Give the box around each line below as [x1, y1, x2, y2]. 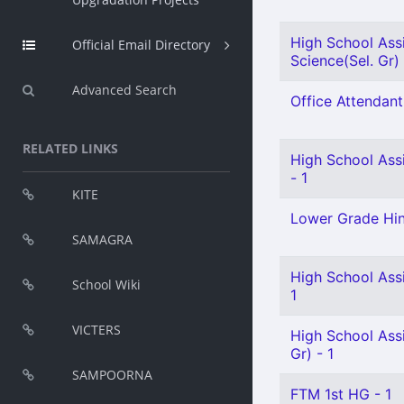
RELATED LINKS [23, 140, 118, 157]
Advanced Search [72, 81, 177, 98]
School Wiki [72, 276, 141, 293]
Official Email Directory [72, 36, 210, 53]
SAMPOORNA [72, 366, 152, 383]
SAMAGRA [72, 231, 133, 248]
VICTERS [72, 321, 121, 338]
